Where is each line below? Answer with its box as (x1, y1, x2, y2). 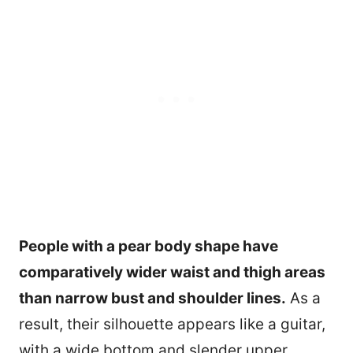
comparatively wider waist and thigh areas (19, 262, 325, 281)
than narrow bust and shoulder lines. (19, 288, 286, 307)
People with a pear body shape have (19, 236, 278, 255)
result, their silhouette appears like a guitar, (19, 314, 325, 333)
